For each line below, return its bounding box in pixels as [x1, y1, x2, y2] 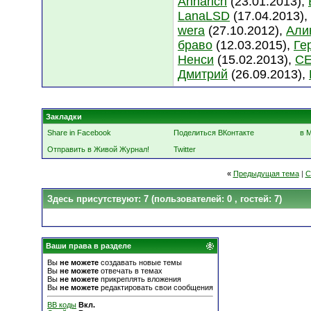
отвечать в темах [99, 267, 162, 275]
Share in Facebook [47, 128, 111, 137]
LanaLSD [178, 9, 230, 23]
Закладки [46, 112, 82, 121]
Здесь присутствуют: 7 [47, 194, 151, 204]
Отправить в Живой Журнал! [47, 145, 149, 153]
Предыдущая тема [233, 169, 299, 178]
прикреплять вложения [99, 275, 181, 283]
